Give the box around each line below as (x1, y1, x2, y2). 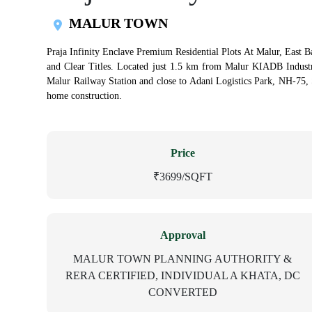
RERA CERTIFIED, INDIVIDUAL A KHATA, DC (65, 270, 300, 281)
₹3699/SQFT (153, 171, 212, 182)
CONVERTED (148, 286, 217, 298)
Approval (159, 229, 205, 241)
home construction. (47, 91, 123, 101)
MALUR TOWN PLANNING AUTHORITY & (73, 253, 292, 265)
